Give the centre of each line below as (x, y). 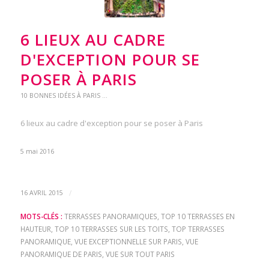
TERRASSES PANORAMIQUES (110, 216)
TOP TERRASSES (198, 229)
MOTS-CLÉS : (41, 216)
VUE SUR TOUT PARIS (140, 254)
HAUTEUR (35, 229)
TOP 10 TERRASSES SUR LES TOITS (111, 229)
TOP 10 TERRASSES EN (198, 216)
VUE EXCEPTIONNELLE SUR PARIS (128, 242)
